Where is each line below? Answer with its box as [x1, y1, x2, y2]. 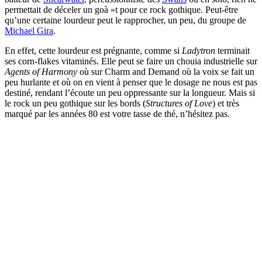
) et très [212, 98, 239, 108]
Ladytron [182, 45, 215, 56]
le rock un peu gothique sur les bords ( [5, 98, 146, 108]
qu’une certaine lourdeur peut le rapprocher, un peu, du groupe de [5, 15, 246, 25]
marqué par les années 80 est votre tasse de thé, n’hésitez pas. [5, 108, 230, 119]
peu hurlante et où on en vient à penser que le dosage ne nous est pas [5, 77, 257, 87]
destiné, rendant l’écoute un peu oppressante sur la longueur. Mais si [5, 87, 255, 98]
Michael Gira [5, 25, 53, 36]
